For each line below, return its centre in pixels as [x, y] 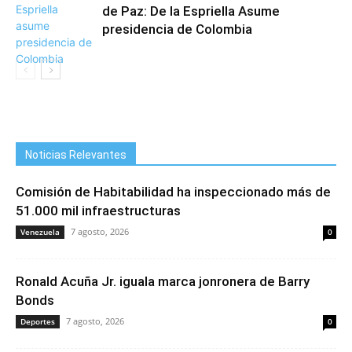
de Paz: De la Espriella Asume [191, 11]
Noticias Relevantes [76, 155]
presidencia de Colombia [177, 29]
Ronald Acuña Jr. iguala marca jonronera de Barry [163, 281]
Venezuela [40, 232]
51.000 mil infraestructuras [98, 211]
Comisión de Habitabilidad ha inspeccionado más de [173, 192]
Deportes [38, 321]
